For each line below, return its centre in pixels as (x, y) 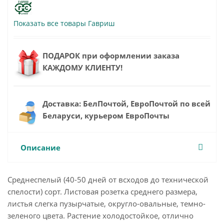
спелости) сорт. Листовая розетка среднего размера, (102, 192)
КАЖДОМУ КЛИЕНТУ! (82, 68)
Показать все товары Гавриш (64, 23)
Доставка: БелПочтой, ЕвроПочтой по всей (126, 104)
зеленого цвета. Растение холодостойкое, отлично (100, 216)
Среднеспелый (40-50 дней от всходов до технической (108, 180)
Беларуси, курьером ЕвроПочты (106, 116)
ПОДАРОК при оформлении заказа (111, 56)
